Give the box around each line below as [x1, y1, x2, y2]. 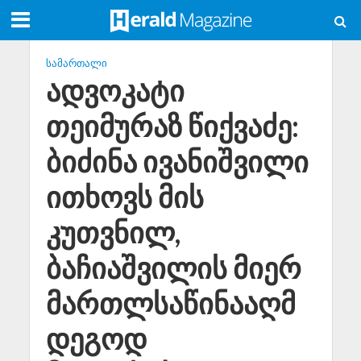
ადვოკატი [45, 73, 185, 108]
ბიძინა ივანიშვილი [45, 144, 309, 179]
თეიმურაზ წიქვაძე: [45, 109, 299, 143]
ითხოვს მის [45, 180, 204, 214]
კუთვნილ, [45, 215, 180, 250]
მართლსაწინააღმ [45, 286, 296, 321]
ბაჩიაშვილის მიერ [45, 251, 301, 285]
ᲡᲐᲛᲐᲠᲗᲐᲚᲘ [45, 56, 107, 70]
